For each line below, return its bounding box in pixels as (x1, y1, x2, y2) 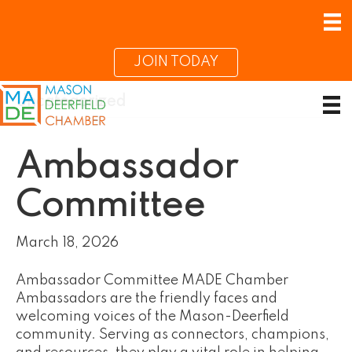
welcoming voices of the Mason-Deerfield (16, 310, 289, 324)
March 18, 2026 (16, 236, 119, 250)
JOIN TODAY (134, 55, 218, 70)
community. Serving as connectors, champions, (16, 328, 329, 342)
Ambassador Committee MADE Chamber (16, 273, 288, 288)
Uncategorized (16, 94, 126, 110)
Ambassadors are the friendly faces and (16, 291, 277, 306)
